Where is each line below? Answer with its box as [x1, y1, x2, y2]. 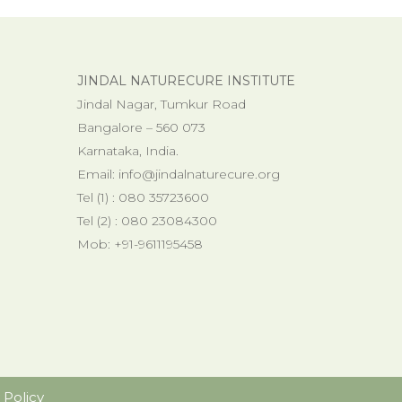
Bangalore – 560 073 [76, 118, 205, 135]
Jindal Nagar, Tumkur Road [76, 95, 246, 112]
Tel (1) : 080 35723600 [76, 188, 209, 205]
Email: [76, 165, 118, 182]
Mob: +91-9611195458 [76, 235, 203, 252]
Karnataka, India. [76, 142, 179, 159]
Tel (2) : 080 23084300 [76, 212, 217, 229]
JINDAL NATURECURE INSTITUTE [76, 72, 295, 89]
